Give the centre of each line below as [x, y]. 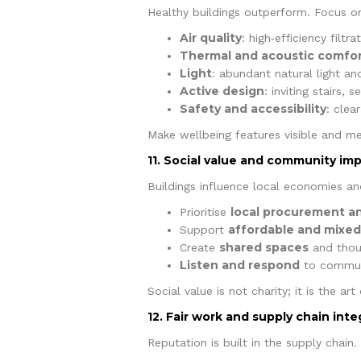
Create [199, 247]
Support [203, 229]
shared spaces [263, 247]
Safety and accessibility [253, 108]
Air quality [210, 37]
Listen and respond [239, 265]
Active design [222, 91]
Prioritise [205, 212]
